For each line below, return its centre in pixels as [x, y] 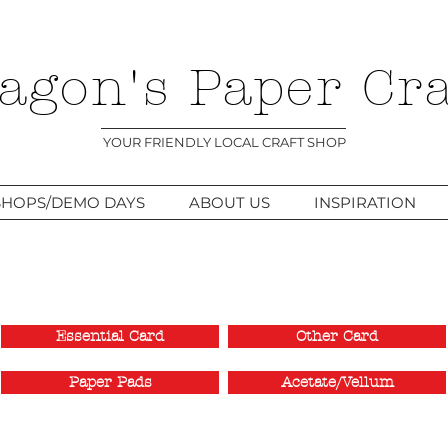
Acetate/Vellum [337, 381]
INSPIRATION [365, 202]
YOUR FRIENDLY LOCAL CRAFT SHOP [224, 142]
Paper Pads [110, 381]
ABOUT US [229, 202]
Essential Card [110, 335]
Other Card [337, 335]
